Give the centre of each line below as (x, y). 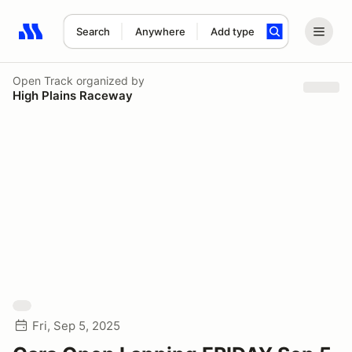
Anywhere (160, 31)
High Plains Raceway (73, 95)
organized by (109, 80)
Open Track (43, 80)
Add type (232, 31)
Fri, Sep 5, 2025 (76, 326)
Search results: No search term (110, 40)
